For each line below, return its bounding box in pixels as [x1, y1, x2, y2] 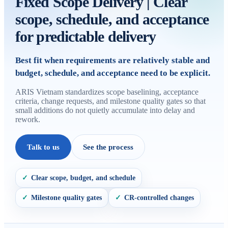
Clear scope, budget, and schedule [31, 174, 135, 182]
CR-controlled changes [124, 193, 194, 202]
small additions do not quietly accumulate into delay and [15, 106, 195, 115]
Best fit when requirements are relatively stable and [15, 55, 210, 65]
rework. [15, 115, 40, 124]
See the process [83, 142, 133, 151]
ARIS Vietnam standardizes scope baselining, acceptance [15, 88, 198, 96]
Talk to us [27, 142, 60, 151]
